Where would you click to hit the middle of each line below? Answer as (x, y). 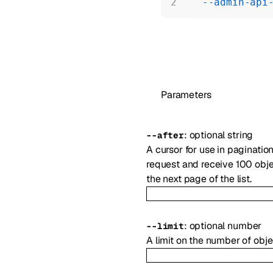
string (240, 135)
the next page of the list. (199, 179)
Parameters (186, 95)
